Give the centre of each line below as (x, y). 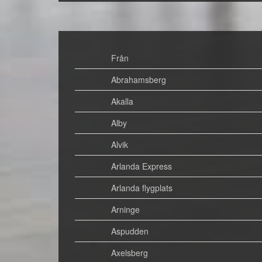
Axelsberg (129, 253)
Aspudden (130, 231)
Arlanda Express (141, 166)
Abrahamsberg (138, 80)
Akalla (122, 101)
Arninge (125, 209)
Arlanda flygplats (142, 188)
